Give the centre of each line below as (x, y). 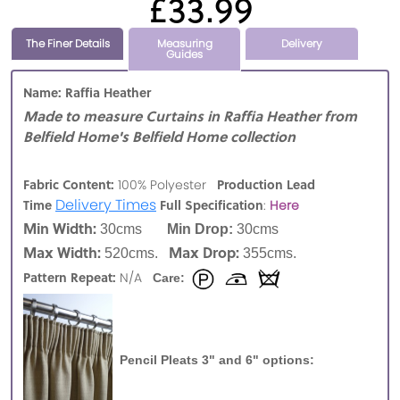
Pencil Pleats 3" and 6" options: (215, 359)
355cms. (271, 254)
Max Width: (62, 253)
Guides (185, 54)
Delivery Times (106, 205)
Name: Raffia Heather (98, 92)
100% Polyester (166, 185)
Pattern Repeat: (70, 277)
